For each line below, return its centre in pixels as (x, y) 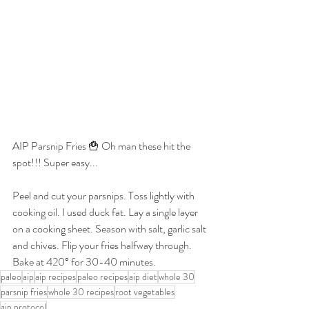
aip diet (143, 277)
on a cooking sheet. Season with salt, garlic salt (110, 229)
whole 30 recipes (81, 292)
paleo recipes (102, 277)
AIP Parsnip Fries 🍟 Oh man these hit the (102, 146)
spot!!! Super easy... (55, 163)
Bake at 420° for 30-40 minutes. (84, 262)
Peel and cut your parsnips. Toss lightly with (104, 196)
